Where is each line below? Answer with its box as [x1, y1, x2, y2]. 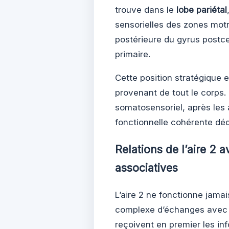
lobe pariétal [176, 4, 227, 15]
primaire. [115, 49, 150, 59]
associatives [115, 162, 178, 175]
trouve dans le [115, 4, 176, 15]
